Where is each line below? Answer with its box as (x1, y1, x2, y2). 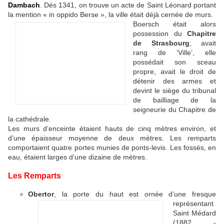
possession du (133, 29, 187, 37)
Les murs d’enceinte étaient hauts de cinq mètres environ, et (8, 124, 216, 132)
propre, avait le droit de (133, 67, 216, 75)
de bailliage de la (133, 95, 216, 104)
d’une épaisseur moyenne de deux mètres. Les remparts (8, 133, 216, 142)
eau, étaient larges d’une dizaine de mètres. (8, 152, 147, 161)
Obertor (28, 189, 54, 198)
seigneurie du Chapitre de (133, 105, 216, 113)
